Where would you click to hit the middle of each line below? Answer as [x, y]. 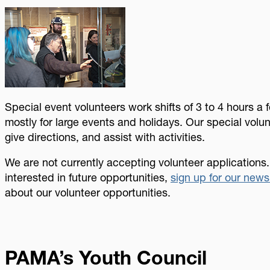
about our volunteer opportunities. [88, 192]
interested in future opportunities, [88, 177]
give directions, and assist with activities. [105, 137]
